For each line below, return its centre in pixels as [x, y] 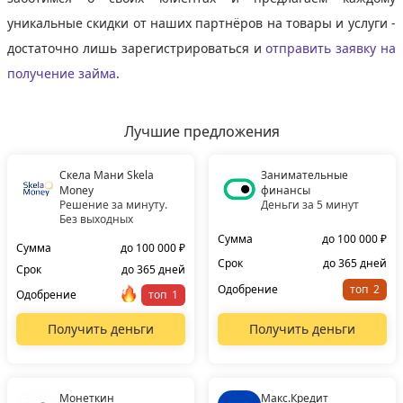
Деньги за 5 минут [310, 204]
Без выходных [96, 219]
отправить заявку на [331, 48]
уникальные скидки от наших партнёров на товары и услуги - [201, 22]
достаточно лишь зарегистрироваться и [137, 48]
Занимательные [304, 175]
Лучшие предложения [201, 131]
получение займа [62, 73]
